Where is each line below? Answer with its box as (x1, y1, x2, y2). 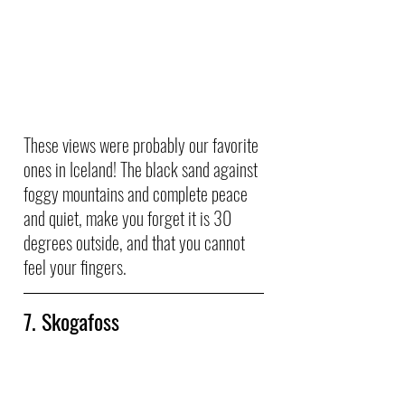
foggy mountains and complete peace (24, 179, 251, 207)
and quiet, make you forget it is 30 (24, 203, 235, 231)
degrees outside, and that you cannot (24, 228, 249, 256)
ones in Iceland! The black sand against (24, 155, 261, 183)
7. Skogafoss (24, 304, 125, 337)
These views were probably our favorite (24, 130, 262, 158)
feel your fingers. (24, 252, 130, 280)
